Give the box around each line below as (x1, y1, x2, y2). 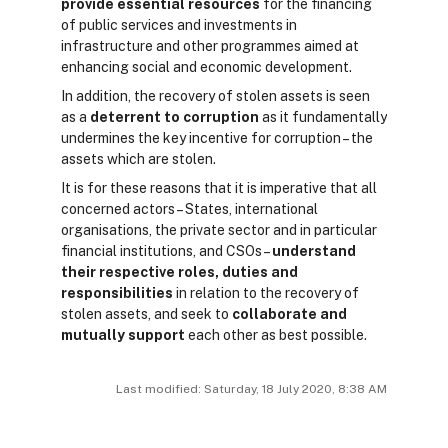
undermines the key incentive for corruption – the (61, 130, 373, 146)
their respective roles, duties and (61, 264, 298, 280)
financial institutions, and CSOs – (61, 243, 272, 259)
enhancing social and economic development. (61, 59, 355, 75)
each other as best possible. (188, 327, 367, 343)
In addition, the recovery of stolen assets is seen (61, 88, 370, 104)
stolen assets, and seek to (61, 306, 232, 322)
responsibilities (61, 285, 173, 301)
